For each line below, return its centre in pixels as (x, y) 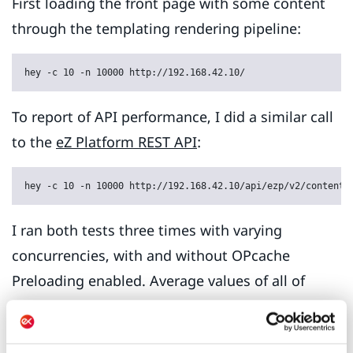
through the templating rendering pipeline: (156, 28)
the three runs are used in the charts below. (158, 305)
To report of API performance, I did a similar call (173, 116)
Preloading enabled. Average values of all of (158, 280)
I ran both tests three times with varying (147, 230)
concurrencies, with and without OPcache (151, 255)
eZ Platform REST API (126, 141)
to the (34, 141)
